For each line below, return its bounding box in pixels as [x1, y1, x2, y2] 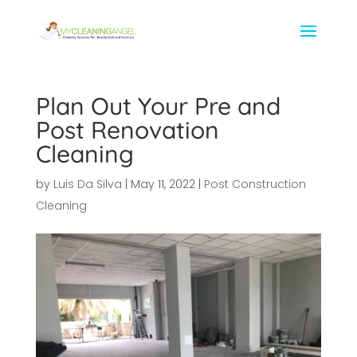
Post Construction [203, 176, 306, 192]
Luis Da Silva [53, 176, 122, 192]
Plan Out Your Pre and [35, 91, 280, 121]
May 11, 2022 [130, 176, 195, 192]
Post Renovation [35, 115, 219, 145]
